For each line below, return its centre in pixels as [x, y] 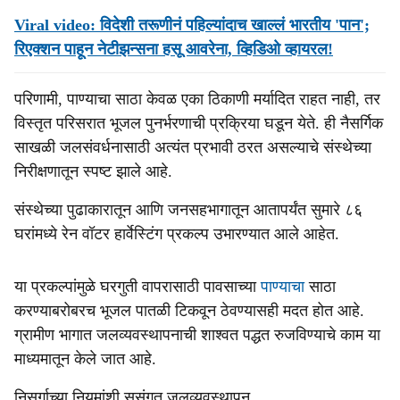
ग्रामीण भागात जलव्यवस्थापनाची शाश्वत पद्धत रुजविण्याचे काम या [197, 335]
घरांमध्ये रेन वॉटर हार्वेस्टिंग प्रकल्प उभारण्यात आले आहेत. [177, 234]
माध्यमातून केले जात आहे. [85, 359]
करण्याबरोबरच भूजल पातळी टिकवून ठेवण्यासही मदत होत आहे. [189, 311]
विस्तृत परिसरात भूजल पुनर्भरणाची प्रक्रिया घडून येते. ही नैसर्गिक [199, 123]
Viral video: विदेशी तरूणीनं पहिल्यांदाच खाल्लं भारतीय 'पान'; [192, 25]
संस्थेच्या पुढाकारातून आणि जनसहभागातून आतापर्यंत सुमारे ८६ [188, 210]
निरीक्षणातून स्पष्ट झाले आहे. [93, 171]
